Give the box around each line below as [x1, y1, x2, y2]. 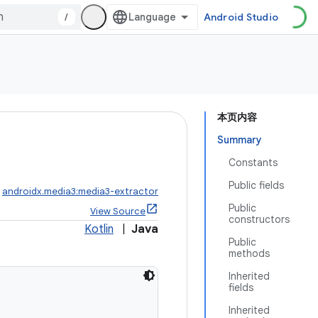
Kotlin [84, 222, 114, 236]
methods [229, 247, 270, 260]
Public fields [229, 179, 284, 192]
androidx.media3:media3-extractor [2, 185, 158, 197]
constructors [229, 213, 290, 226]
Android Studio [203, 11, 278, 23]
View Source [90, 205, 146, 217]
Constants [229, 156, 278, 169]
